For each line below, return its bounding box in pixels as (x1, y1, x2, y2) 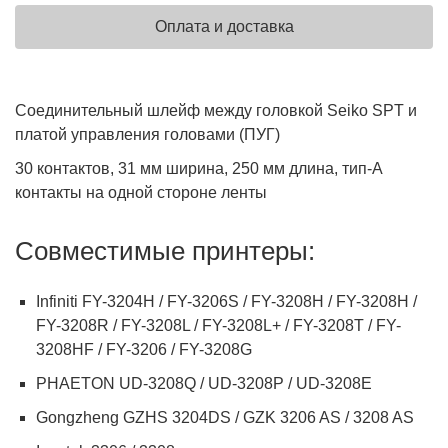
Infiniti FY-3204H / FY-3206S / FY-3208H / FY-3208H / (35, 293, 417, 311)
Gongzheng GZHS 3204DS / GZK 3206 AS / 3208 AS (35, 409, 418, 427)
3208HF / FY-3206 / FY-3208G (35, 341, 256, 359)
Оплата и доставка (154, 18, 294, 36)
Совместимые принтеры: (15, 237, 315, 266)
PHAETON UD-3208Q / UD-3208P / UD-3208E (35, 375, 376, 393)
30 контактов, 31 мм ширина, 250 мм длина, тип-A (15, 160, 382, 178)
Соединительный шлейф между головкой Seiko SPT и (15, 102, 417, 120)
